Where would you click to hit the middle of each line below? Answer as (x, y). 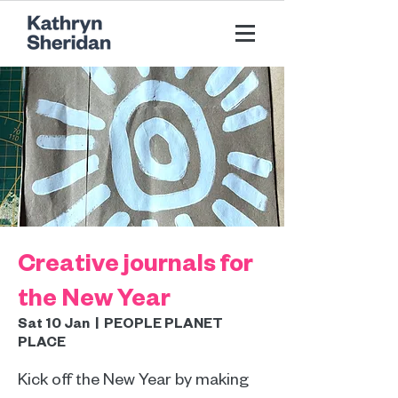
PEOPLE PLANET (163, 322)
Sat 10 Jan (54, 322)
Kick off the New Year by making (133, 378)
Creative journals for (135, 261)
